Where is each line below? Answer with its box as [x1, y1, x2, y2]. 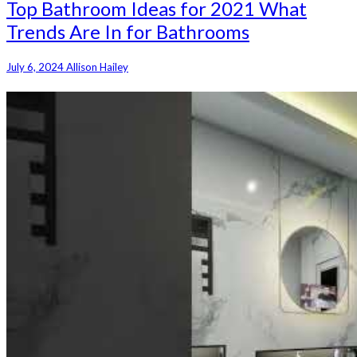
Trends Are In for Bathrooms [6, 20, 249, 44]
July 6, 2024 [6, 61, 66, 74]
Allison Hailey [66, 61, 128, 74]
